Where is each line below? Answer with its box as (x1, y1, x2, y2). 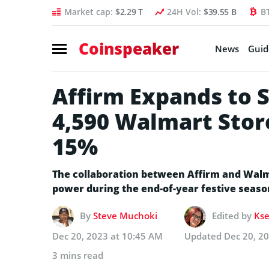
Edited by (212, 209, 254, 222)
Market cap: (64, 6, 115, 17)
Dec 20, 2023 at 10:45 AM (52, 229, 163, 242)
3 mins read (52, 249, 103, 261)
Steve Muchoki (93, 209, 157, 222)
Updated (184, 229, 224, 242)
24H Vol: (166, 6, 204, 17)
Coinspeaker (79, 37, 179, 59)
